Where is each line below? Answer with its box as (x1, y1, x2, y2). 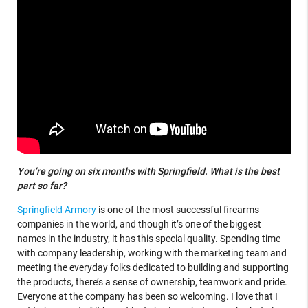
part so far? (16, 179, 69, 191)
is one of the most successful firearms (96, 203, 259, 215)
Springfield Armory (16, 203, 96, 215)
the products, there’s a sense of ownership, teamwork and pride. (16, 276, 287, 287)
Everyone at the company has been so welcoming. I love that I (16, 290, 278, 302)
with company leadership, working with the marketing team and (16, 247, 287, 258)
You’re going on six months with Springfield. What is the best (16, 165, 280, 177)
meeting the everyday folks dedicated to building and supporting (16, 261, 289, 273)
